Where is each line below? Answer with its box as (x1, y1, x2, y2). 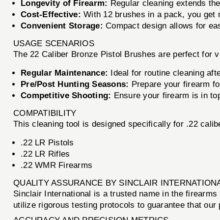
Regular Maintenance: (21, 68, 109, 78)
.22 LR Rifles (21, 149, 70, 159)
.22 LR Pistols (21, 137, 74, 147)
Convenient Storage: (21, 21, 103, 30)
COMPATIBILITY (13, 108, 77, 118)
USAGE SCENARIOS (13, 38, 94, 48)
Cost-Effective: (21, 9, 81, 19)
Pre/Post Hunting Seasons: (21, 79, 129, 89)
